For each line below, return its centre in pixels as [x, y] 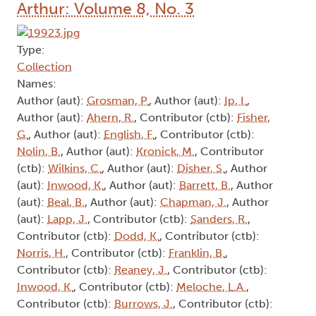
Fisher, [254, 117]
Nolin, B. [39, 151]
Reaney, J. [141, 269]
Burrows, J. [144, 303]
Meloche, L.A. [211, 286]
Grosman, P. [118, 100]
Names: [37, 83]
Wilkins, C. [75, 168]
